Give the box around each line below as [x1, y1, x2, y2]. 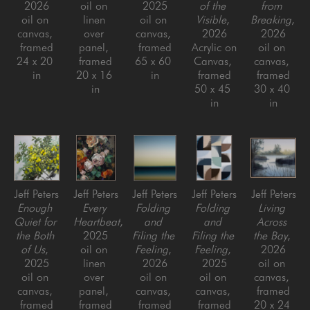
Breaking [250, 12, 292, 26]
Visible [195, 12, 226, 26]
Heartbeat [73, 215, 120, 228]
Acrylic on [191, 40, 237, 54]
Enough [17, 201, 53, 215]
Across [257, 215, 287, 228]
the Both [15, 228, 54, 242]
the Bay [253, 228, 287, 242]
